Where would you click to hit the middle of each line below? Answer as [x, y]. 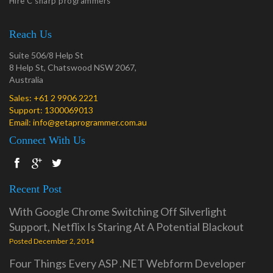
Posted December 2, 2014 [51, 241]
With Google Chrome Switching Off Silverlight [118, 211]
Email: [21, 122]
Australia [26, 80]
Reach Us [30, 34]
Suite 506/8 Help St [46, 55]
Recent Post [35, 189]
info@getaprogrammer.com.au [90, 122]
